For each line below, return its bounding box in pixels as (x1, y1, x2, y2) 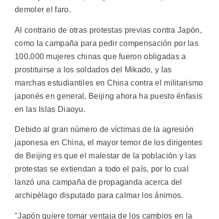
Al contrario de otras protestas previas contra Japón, (15, 25, 202, 34)
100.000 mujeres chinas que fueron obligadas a (15, 52, 186, 61)
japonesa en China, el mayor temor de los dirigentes (15, 138, 203, 147)
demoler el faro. (15, 5, 71, 14)
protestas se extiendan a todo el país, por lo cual (15, 165, 189, 174)
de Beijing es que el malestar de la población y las (15, 152, 197, 160)
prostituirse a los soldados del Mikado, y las (15, 65, 172, 74)
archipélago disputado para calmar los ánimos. (15, 191, 183, 200)
